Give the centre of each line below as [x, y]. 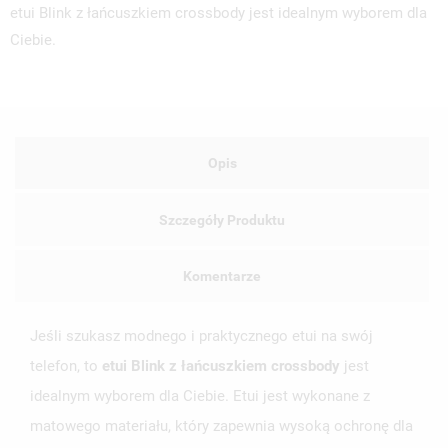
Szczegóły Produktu [222, 219]
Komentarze [222, 275]
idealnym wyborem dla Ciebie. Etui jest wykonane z [200, 396]
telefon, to [66, 366]
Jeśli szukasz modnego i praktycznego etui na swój [201, 336]
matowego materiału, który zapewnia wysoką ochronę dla [221, 426]
